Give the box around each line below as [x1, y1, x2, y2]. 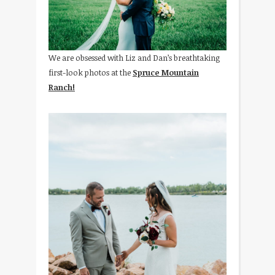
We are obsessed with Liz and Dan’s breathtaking [48, 52, 220, 63]
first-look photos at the [48, 66, 133, 78]
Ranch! [48, 81, 75, 93]
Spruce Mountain [133, 66, 199, 78]
